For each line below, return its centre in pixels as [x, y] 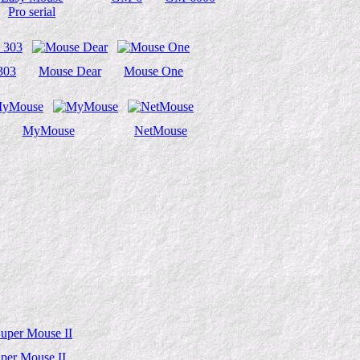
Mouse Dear [70, 71]
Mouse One [153, 71]
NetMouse [161, 131]
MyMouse [48, 131]
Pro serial [32, 12]
